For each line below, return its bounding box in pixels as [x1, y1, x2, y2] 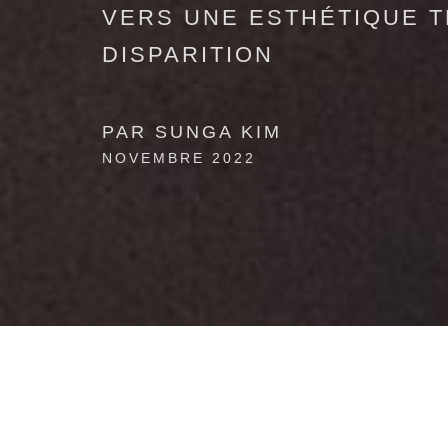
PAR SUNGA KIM [102, 122, 282, 142]
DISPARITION [102, 42, 274, 67]
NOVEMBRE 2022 [102, 150, 256, 166]
